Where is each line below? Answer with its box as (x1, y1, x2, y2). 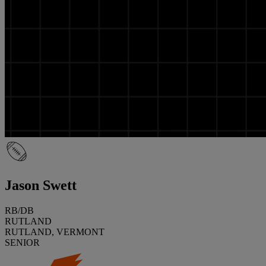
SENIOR (5, 237, 40, 248)
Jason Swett (5, 177, 77, 193)
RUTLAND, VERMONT (5, 226, 104, 237)
